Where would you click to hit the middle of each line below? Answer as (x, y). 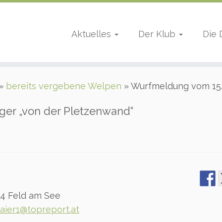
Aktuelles (92, 34)
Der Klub (158, 34)
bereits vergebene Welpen (64, 86)
